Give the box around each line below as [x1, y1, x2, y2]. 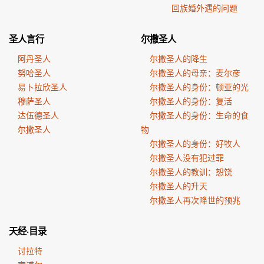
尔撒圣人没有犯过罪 [150, 151, 224, 164]
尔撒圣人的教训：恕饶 [150, 166, 232, 178]
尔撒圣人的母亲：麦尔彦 [150, 67, 240, 79]
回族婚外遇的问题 [171, 2, 238, 14]
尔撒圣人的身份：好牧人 [150, 137, 240, 150]
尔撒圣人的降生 [150, 52, 207, 65]
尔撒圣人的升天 [150, 180, 207, 192]
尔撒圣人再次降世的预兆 [150, 194, 240, 206]
